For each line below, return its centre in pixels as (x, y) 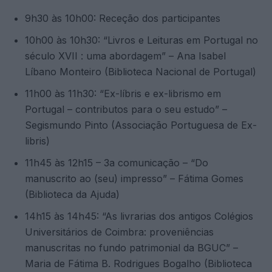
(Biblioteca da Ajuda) (72, 194)
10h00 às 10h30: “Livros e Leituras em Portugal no (141, 40)
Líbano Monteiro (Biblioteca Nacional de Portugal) (141, 71)
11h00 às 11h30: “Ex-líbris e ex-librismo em (123, 93)
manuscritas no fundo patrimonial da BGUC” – (131, 247)
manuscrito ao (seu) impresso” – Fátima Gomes (134, 178)
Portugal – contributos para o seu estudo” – (126, 109)
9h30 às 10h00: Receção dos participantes (123, 18)
